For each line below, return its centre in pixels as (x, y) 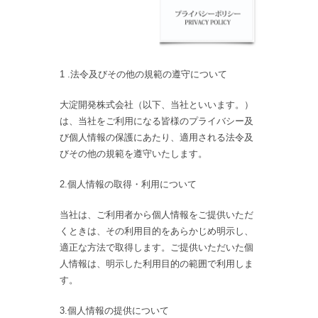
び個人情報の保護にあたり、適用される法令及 (157, 138)
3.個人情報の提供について (114, 311)
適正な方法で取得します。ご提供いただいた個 (157, 248)
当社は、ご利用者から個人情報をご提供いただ (157, 215)
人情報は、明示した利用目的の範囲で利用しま (157, 264)
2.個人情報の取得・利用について (128, 185)
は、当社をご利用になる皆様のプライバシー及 (157, 121)
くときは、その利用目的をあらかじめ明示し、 (157, 231)
